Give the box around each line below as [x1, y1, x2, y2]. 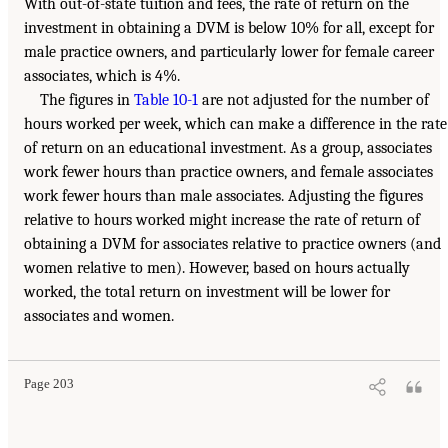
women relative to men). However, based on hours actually [24, 259, 410, 278]
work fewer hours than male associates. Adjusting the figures [24, 187, 423, 206]
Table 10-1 [134, 91, 198, 110]
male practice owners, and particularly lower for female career [24, 43, 434, 62]
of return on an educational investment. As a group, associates [24, 139, 432, 158]
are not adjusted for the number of [198, 91, 429, 110]
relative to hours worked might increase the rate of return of [24, 211, 420, 230]
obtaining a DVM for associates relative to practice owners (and [24, 235, 441, 254]
